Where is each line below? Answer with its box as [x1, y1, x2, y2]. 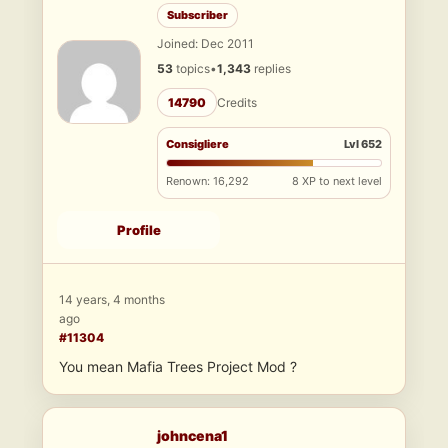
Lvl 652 [344, 137, 382, 152]
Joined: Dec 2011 [157, 36, 254, 52]
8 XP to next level [292, 174, 382, 189]
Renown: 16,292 [166, 174, 249, 189]
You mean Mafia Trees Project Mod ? [59, 358, 297, 376]
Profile [116, 222, 161, 239]
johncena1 [157, 427, 228, 445]
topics [173, 61, 210, 77]
